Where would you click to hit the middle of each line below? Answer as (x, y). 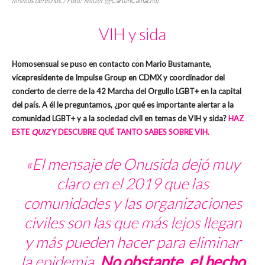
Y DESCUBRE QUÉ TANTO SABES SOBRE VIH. (130, 132)
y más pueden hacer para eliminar (132, 242)
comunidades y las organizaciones (132, 203)
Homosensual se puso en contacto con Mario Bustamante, (112, 64)
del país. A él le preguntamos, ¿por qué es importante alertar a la (123, 104)
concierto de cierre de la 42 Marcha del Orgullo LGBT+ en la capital (127, 91)
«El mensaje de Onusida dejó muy (132, 164)
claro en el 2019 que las (132, 183)
